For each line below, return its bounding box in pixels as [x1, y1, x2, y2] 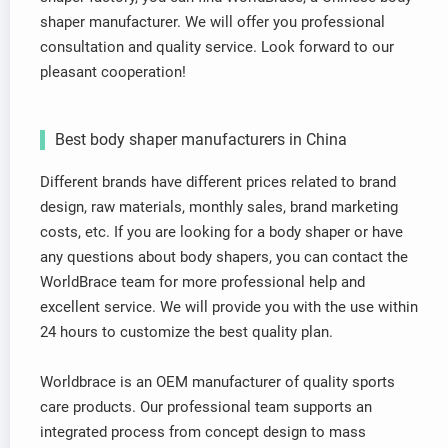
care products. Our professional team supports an [40, 398, 372, 417]
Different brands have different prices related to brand [40, 173, 396, 192]
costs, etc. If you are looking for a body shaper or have [40, 223, 403, 242]
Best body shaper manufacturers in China [55, 130, 347, 150]
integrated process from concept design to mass [40, 423, 366, 442]
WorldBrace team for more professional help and [40, 273, 365, 292]
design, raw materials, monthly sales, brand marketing [40, 198, 398, 217]
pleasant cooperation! [40, 63, 186, 82]
